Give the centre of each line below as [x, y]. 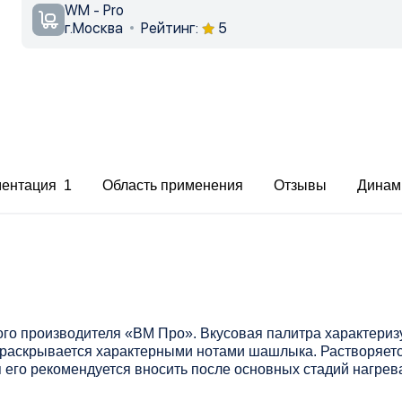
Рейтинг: [170, 29]
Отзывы [300, 185]
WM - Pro [95, 11]
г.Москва [96, 29]
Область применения [173, 185]
